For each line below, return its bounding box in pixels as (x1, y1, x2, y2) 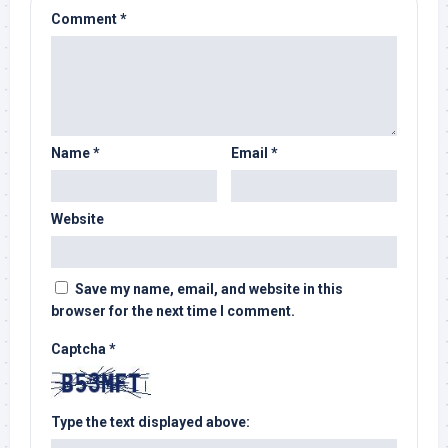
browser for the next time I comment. (51, 302, 295, 319)
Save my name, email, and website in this (75, 280, 343, 297)
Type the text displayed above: (51, 414, 250, 430)
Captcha (51, 340, 109, 357)
